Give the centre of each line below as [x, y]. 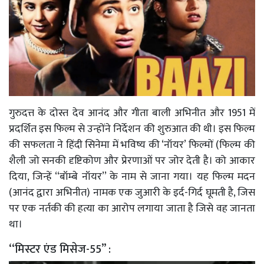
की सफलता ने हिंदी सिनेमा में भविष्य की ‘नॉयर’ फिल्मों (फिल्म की [132, 145]
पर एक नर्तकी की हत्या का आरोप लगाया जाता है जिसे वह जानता [132, 209]
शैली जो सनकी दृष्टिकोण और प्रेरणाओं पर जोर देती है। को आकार [132, 161]
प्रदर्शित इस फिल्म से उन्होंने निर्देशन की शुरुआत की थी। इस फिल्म [132, 129]
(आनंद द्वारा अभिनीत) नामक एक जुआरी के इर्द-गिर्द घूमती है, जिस [132, 193]
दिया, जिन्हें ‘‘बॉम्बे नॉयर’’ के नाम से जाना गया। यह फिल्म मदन [132, 177]
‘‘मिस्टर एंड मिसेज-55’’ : [61, 250]
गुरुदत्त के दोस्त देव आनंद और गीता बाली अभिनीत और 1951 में [132, 113]
